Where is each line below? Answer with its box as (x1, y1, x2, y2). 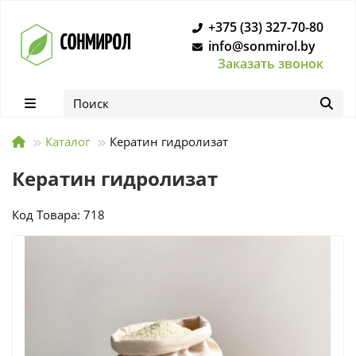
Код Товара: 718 (12, 207, 105, 222)
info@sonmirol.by (208, 37, 315, 55)
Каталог (45, 133, 90, 149)
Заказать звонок (218, 55, 323, 72)
